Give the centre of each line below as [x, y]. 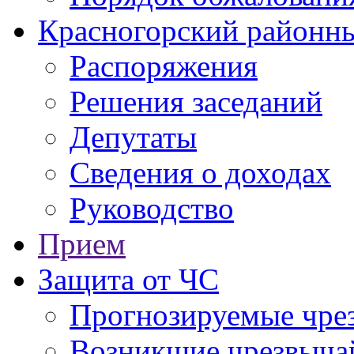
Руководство [152, 208]
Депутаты [133, 137]
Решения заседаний [196, 101]
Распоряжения [164, 66]
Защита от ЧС [128, 279]
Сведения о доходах [200, 172]
